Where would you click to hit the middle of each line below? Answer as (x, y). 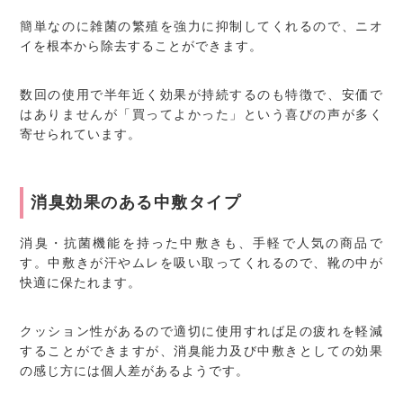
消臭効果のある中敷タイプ (136, 202)
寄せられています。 (81, 134)
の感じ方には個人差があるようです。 (135, 370)
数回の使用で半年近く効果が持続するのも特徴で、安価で (201, 94)
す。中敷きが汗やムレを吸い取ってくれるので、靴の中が (201, 262)
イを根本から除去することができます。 (142, 45)
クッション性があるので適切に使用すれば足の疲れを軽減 (201, 331)
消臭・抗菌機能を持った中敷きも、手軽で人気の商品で (201, 242)
